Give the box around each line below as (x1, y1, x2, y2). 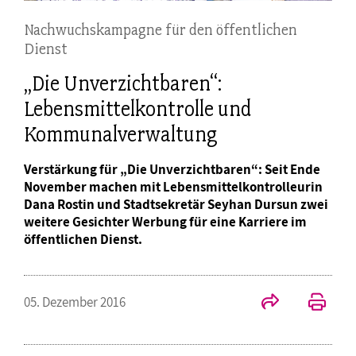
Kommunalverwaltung (24, 122, 217, 148)
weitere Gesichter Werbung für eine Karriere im (24, 213, 307, 231)
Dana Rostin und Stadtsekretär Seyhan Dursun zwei (24, 195, 328, 214)
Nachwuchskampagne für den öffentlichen (24, 20, 297, 40)
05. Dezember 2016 (24, 293, 126, 311)
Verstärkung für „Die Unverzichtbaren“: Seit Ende (24, 161, 320, 179)
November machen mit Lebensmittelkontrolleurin (24, 178, 323, 196)
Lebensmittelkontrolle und (24, 96, 251, 122)
